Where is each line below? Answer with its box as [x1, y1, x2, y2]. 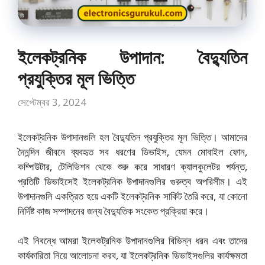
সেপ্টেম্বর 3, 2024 [18, 95, 86, 109]
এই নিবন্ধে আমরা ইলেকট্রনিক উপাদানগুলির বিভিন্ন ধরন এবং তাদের [18, 234, 247, 248]
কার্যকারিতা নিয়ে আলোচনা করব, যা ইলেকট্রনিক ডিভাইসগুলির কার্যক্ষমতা [18, 248, 247, 263]
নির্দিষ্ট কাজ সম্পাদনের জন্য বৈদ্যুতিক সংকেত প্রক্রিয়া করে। [18, 203, 209, 218]
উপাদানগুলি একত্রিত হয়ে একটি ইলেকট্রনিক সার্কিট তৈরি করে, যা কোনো [18, 189, 247, 203]
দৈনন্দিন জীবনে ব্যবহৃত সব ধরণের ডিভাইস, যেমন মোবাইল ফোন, [18, 144, 247, 159]
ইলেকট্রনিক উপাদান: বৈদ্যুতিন [18, 45, 247, 70]
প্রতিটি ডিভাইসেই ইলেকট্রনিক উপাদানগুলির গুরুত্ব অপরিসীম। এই [18, 174, 247, 188]
